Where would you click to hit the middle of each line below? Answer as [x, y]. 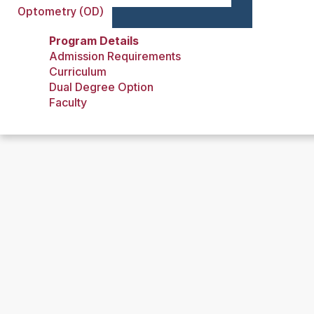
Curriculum [78, 71]
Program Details [94, 41]
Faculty [68, 102]
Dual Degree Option [101, 87]
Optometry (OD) [61, 11]
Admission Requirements [115, 56]
